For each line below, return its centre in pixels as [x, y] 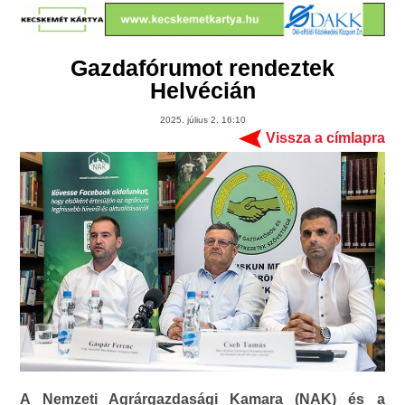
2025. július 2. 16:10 [202, 120]
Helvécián [202, 91]
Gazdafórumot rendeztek [202, 68]
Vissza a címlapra [325, 138]
